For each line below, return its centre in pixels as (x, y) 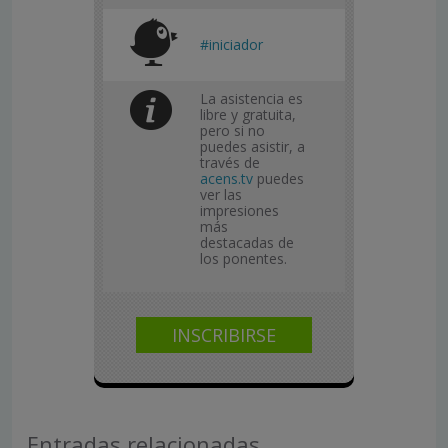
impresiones (239, 210)
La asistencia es (251, 98)
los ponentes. (243, 258)
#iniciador (231, 44)
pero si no (232, 130)
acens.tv (228, 178)
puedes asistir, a (252, 146)
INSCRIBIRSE (224, 334)
